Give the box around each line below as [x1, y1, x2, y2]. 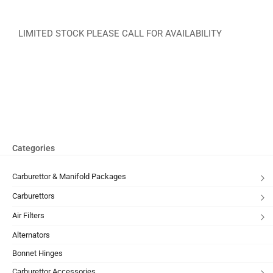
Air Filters [12, 211, 44, 221]
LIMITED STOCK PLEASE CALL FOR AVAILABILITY [18, 28, 222, 40]
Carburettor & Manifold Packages [12, 172, 126, 182]
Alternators [12, 230, 50, 240]
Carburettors [12, 191, 55, 201]
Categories [12, 143, 55, 154]
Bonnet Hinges [12, 249, 63, 258]
